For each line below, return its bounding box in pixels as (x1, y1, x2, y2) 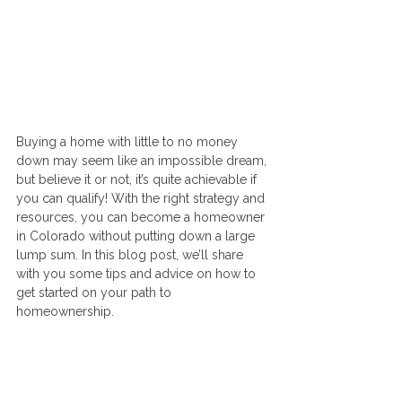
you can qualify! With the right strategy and (16, 191, 268, 206)
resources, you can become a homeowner (16, 210, 268, 225)
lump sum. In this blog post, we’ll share (16, 248, 247, 263)
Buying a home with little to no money (16, 135, 241, 150)
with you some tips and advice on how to (16, 267, 259, 282)
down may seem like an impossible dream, (16, 153, 270, 169)
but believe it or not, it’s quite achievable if (16, 172, 260, 188)
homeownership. (16, 304, 114, 319)
